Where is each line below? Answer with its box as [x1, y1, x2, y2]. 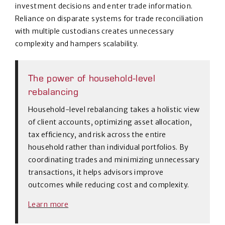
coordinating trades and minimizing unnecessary [28, 155, 200, 164]
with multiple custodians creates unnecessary [15, 27, 174, 36]
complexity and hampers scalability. [15, 39, 139, 48]
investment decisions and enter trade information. [15, 2, 193, 11]
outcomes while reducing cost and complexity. [28, 180, 189, 189]
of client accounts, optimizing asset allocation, [28, 118, 192, 127]
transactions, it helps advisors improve [28, 168, 164, 177]
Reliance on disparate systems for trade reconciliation [15, 14, 203, 23]
